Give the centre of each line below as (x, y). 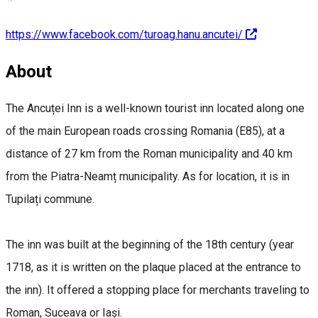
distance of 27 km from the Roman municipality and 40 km (149, 153)
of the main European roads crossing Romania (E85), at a (145, 131)
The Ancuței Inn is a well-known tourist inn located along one (155, 108)
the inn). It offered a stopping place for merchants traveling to (158, 290)
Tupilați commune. (50, 199)
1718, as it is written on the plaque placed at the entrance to (153, 267)
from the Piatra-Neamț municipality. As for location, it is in (148, 176)
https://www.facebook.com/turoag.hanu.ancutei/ (124, 34)
